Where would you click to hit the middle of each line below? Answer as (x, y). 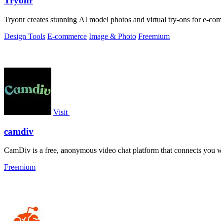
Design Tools (25, 36)
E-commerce (67, 36)
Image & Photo (112, 36)
